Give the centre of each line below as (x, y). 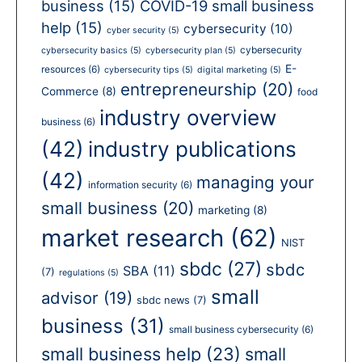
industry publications (192, 149)
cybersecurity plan (184, 50)
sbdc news (163, 300)
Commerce (70, 91)
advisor (70, 297)
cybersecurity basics (84, 50)
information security (133, 184)
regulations (82, 272)
